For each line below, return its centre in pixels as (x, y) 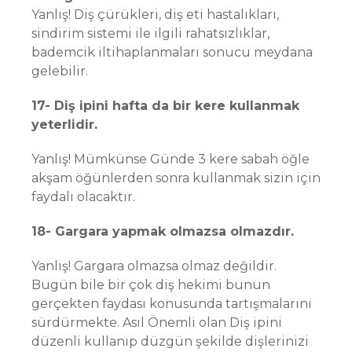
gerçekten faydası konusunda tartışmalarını (172, 304)
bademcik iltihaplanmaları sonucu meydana (172, 52)
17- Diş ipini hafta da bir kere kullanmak (165, 106)
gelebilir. (60, 71)
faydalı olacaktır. (83, 197)
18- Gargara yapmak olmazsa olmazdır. (163, 231)
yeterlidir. (64, 125)
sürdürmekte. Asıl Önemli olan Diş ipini (157, 323)
